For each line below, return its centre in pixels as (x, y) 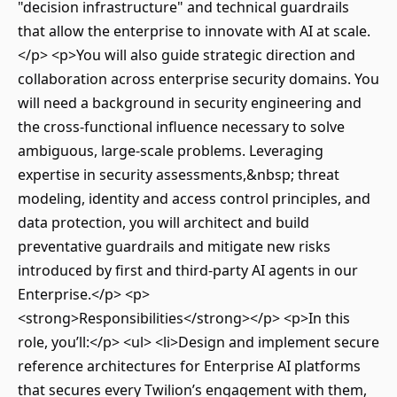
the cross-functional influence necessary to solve (181, 127)
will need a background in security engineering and (190, 103)
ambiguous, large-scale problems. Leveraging (171, 151)
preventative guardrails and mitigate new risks (174, 246)
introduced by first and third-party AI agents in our (188, 270)
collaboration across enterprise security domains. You (198, 79)
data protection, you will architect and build (163, 222)
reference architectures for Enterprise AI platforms (189, 366)
